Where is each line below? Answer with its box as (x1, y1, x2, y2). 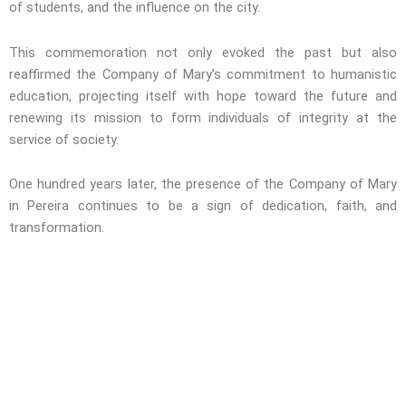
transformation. (9, 219, 104, 237)
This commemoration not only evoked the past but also (9, 43, 397, 61)
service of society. (9, 130, 119, 148)
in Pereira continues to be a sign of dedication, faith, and (9, 198, 397, 215)
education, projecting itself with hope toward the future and (9, 87, 397, 104)
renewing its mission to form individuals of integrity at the (9, 109, 397, 126)
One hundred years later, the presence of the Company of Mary (9, 176, 397, 193)
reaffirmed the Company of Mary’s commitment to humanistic (9, 65, 397, 82)
